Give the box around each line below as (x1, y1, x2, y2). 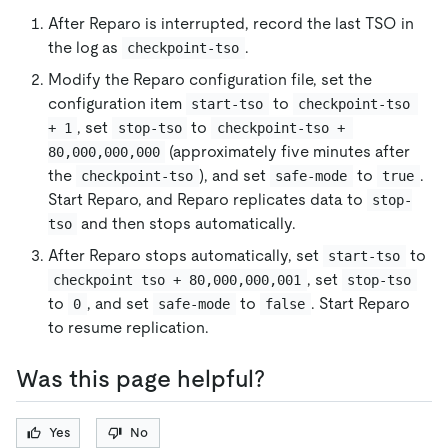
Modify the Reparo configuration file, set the (48, 70, 372, 90)
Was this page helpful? (16, 365, 265, 393)
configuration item (48, 94, 186, 114)
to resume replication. (48, 318, 209, 338)
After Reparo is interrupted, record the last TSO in (48, 14, 414, 34)
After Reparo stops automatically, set (48, 246, 323, 266)
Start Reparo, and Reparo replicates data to (48, 190, 367, 210)
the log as (48, 38, 122, 58)
